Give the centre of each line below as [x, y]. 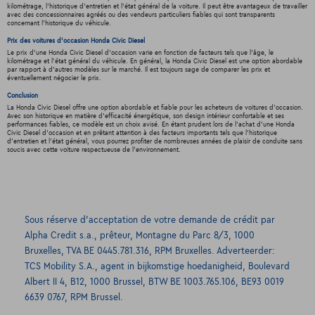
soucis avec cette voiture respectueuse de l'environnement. [94, 150]
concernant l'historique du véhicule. [59, 24]
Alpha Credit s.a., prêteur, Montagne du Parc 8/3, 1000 [140, 236]
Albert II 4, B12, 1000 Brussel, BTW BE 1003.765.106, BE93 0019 [154, 282]
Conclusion [22, 96]
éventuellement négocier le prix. [54, 78]
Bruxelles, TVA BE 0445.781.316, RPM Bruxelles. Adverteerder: [150, 251]
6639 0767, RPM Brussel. [74, 298]
